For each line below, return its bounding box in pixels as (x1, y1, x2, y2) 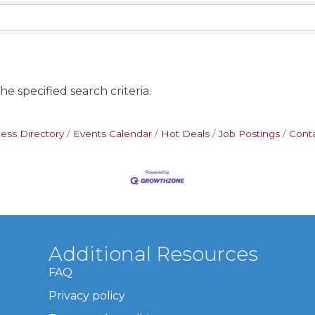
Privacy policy (49, 289, 126, 303)
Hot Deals (161, 128, 210, 139)
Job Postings (219, 128, 280, 139)
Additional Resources (49, 242, 259, 266)
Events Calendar (73, 128, 152, 139)
